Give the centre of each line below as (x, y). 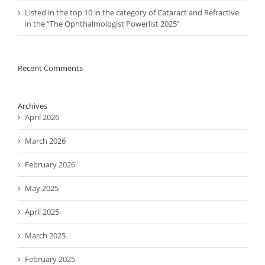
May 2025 (42, 188)
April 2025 (42, 212)
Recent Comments (50, 68)
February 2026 (50, 165)
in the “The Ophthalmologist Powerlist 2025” (102, 24)
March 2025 (45, 236)
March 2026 (45, 141)
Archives (33, 106)
